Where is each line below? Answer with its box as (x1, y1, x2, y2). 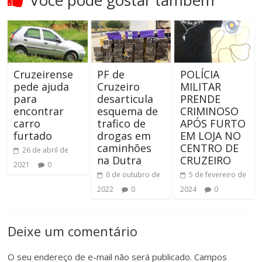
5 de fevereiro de (188, 170, 246, 180)
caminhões (96, 141, 151, 156)
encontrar (13, 104, 64, 119)
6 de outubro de (105, 170, 160, 180)
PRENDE (180, 92, 220, 106)
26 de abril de (22, 145, 69, 156)
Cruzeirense (13, 67, 74, 82)
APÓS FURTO (180, 116, 246, 131)
